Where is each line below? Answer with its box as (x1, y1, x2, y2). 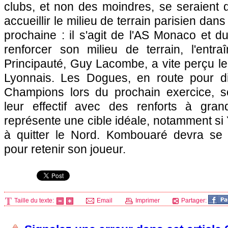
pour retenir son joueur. (4, 142, 126, 156)
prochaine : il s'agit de (4, 28, 129, 42)
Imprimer (134, 197, 160, 204)
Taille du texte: (13, 197, 55, 204)
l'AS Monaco (129, 28, 196, 42)
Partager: (180, 197, 208, 204)
